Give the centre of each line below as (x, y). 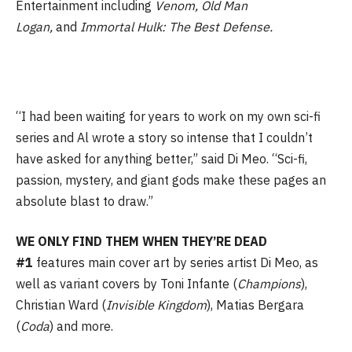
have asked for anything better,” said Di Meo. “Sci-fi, (161, 158)
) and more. (81, 326)
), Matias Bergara (255, 305)
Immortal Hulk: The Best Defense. (176, 27)
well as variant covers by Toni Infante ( (126, 284)
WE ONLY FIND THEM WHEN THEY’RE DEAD (141, 242)
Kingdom (182, 305)
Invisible (130, 305)
